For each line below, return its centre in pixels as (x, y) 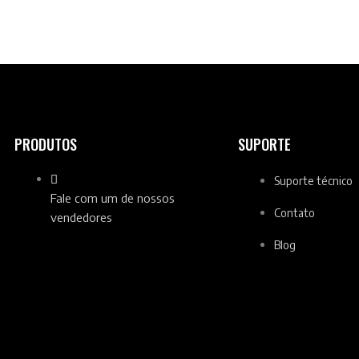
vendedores (81, 218)
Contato (294, 213)
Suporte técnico (313, 181)
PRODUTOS (46, 145)
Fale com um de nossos (113, 198)
